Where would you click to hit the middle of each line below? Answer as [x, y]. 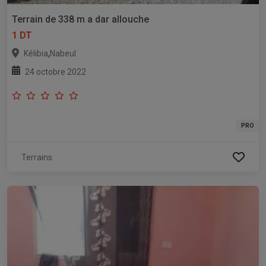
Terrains [37, 158]
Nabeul [63, 54]
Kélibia [36, 54]
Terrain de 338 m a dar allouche [80, 20]
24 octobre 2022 [56, 72]
